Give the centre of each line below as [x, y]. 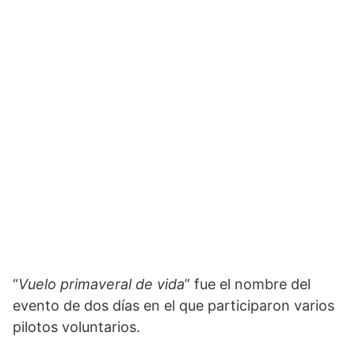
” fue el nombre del [248, 284]
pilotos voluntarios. [76, 327]
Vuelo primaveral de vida [101, 284]
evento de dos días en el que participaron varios [174, 305]
